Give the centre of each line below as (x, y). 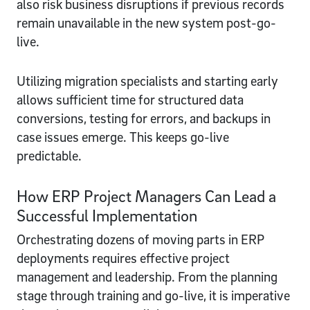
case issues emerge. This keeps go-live (123, 137)
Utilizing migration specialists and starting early (147, 81)
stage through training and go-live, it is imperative (153, 295)
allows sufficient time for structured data (130, 99)
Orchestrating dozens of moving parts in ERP (140, 239)
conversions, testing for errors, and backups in (144, 118)
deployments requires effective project (123, 258)
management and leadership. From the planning (147, 276)
